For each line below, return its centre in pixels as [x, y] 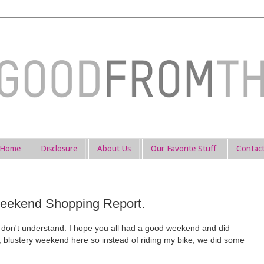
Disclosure [59, 149]
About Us [114, 149]
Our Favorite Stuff [183, 149]
